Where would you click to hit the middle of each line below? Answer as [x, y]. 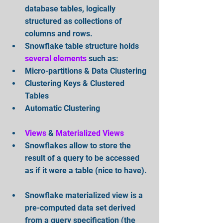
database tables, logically [71, 8]
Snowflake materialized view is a [85, 195]
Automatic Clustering [62, 108]
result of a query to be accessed [83, 158]
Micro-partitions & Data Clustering [88, 71]
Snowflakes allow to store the [79, 145]
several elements [56, 58]
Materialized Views [90, 133]
